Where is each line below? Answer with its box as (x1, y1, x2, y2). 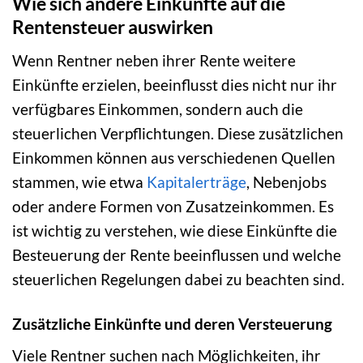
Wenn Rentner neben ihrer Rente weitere (12, 50, 296, 70)
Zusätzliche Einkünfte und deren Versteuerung (12, 314, 332, 333)
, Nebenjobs (246, 172, 327, 191)
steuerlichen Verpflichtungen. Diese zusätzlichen (12, 123, 344, 143)
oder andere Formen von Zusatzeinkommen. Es (12, 196, 334, 216)
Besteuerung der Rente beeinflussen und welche (12, 245, 341, 264)
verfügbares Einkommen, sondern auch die (12, 99, 303, 118)
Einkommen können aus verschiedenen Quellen (12, 147, 335, 167)
